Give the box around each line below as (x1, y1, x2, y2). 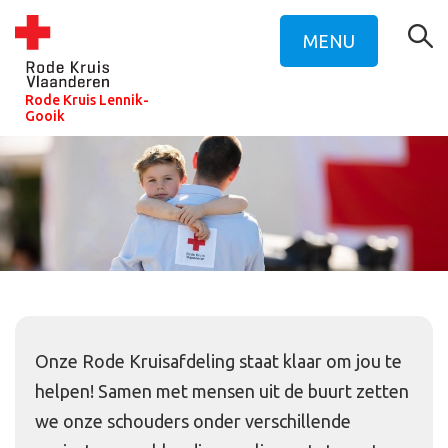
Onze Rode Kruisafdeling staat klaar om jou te (35, 351, 402, 372)
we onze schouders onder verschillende (35, 411, 351, 432)
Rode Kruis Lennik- (25, 92, 149, 109)
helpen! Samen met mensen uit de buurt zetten (35, 381, 409, 402)
